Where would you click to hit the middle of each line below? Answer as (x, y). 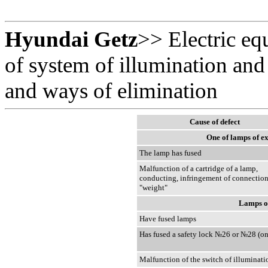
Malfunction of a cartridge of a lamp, (199, 169)
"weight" (153, 188)
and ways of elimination (111, 91)
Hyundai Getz (71, 39)
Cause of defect (215, 122)
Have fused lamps (168, 219)
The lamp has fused (170, 153)
